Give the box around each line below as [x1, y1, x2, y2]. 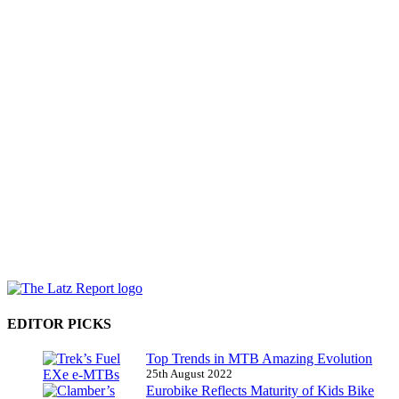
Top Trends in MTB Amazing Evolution [146, 350, 372, 366]
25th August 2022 [146, 366, 232, 380]
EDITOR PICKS [7, 315, 111, 331]
